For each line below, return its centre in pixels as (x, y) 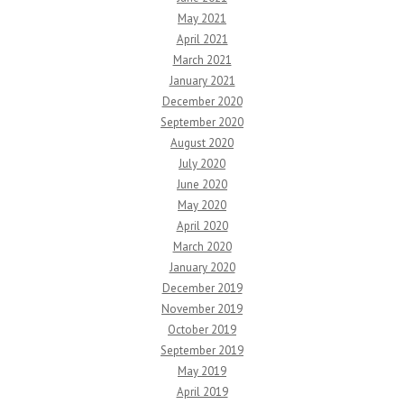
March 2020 (202, 247)
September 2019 (202, 350)
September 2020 (202, 122)
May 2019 (202, 371)
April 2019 (202, 392)
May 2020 (202, 205)
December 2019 (202, 288)
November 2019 (202, 309)
